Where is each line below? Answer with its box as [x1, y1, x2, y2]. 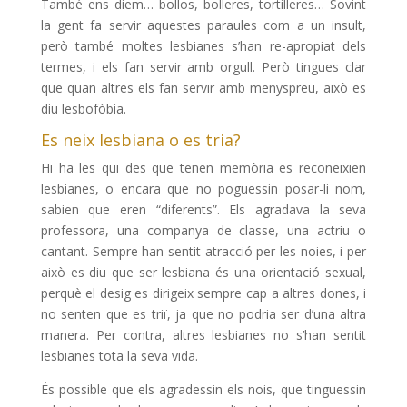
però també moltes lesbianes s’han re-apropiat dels [40, 37, 367, 55]
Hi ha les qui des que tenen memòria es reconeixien [40, 159, 367, 177]
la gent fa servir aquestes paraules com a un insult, [40, 16, 367, 35]
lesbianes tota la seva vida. [40, 347, 198, 365]
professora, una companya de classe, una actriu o [40, 222, 367, 240]
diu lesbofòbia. [40, 100, 126, 118]
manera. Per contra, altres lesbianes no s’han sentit [40, 326, 367, 344]
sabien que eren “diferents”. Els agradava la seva [40, 201, 367, 219]
